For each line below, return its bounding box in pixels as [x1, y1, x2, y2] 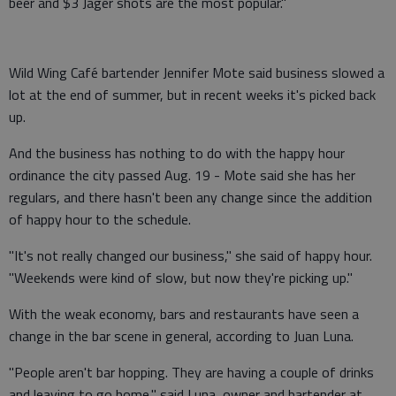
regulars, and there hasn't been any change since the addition [9, 186, 372, 208]
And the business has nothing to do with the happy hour [9, 141, 345, 164]
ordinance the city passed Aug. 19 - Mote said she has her [9, 164, 355, 186]
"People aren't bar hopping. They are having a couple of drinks [9, 361, 374, 383]
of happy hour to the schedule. [9, 208, 191, 230]
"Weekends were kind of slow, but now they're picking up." [9, 266, 353, 288]
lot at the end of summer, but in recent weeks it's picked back [9, 83, 376, 105]
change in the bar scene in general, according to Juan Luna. [9, 324, 354, 346]
